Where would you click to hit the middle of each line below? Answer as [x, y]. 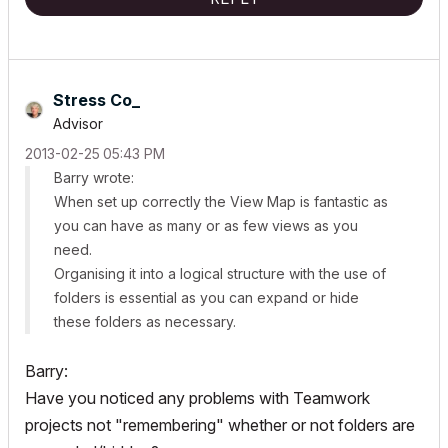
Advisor [78, 123]
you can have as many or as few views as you [206, 225]
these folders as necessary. [145, 321]
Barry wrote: [94, 177]
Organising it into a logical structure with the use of [220, 273]
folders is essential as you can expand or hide [206, 297]
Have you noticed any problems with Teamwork [197, 398]
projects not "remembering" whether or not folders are [220, 425]
